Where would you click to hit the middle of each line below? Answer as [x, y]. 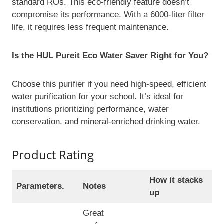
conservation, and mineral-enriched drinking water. [106, 122]
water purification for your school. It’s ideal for [98, 97]
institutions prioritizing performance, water [90, 109]
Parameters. [41, 186]
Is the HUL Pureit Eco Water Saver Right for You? [111, 56]
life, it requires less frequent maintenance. [90, 27]
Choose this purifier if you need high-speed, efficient [109, 84]
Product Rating [53, 155]
